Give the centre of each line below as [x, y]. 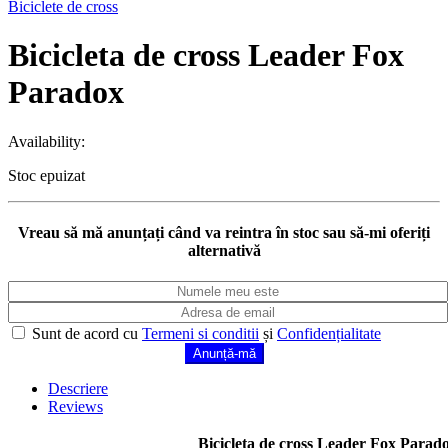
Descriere [78, 389]
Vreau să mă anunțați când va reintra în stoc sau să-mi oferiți [224, 233]
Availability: [46, 141]
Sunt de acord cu [85, 334]
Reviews [75, 407]
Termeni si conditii [200, 334]
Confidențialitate [329, 334]
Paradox [66, 92]
